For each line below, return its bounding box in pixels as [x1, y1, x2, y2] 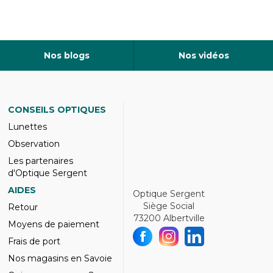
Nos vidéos [178, 50, 229, 61]
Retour [7, 202, 38, 213]
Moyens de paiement [7, 219, 99, 230]
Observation [7, 138, 60, 149]
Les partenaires [7, 155, 73, 166]
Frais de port [7, 236, 60, 247]
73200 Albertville [133, 213, 205, 224]
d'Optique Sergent [7, 168, 87, 179]
